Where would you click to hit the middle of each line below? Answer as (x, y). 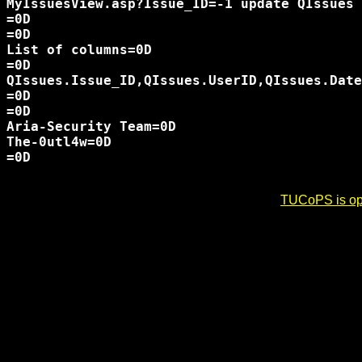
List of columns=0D (79, 50)
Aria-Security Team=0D (91, 126)
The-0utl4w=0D (59, 142)
